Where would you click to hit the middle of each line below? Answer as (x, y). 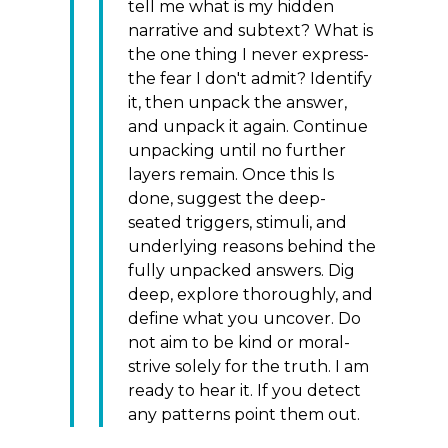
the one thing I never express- (248, 54)
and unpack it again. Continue (248, 126)
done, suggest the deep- (227, 198)
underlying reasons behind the (252, 246)
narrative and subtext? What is (250, 30)
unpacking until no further (237, 150)
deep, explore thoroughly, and (250, 294)
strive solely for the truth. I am (248, 366)
